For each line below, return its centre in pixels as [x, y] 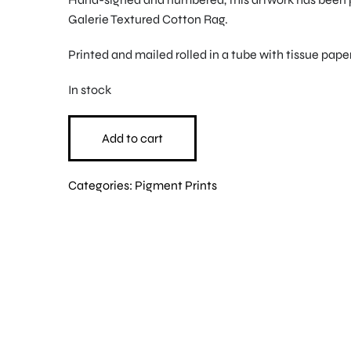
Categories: [101, 186]
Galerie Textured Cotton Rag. [148, 20]
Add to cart [132, 139]
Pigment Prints [175, 186]
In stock [89, 90]
